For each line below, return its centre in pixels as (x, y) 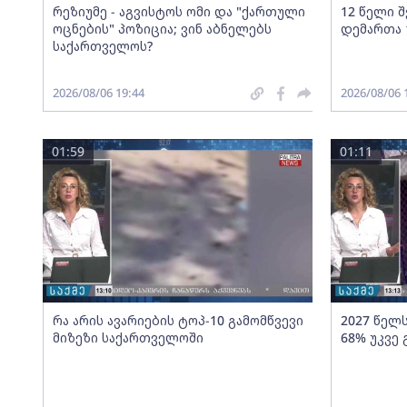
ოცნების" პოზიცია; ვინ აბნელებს (162, 29)
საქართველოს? (102, 46)
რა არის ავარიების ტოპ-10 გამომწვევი (178, 320)
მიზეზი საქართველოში (128, 338)
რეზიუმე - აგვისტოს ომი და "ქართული (179, 11)
